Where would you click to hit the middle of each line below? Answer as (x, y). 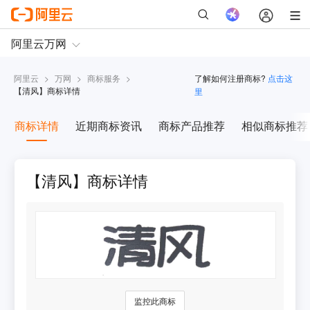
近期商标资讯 (108, 126)
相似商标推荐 (274, 126)
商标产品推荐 (191, 126)
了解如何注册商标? (230, 78)
